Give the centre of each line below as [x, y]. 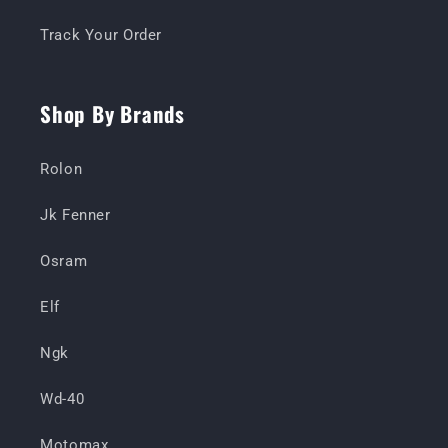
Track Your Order [101, 35]
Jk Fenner [75, 215]
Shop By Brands [112, 113]
